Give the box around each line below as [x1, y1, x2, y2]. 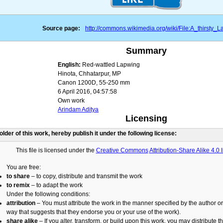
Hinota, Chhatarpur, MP [58, 70, 121, 78]
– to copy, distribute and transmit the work [30, 173, 142, 180]
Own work [58, 97, 85, 105]
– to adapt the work [30, 182, 83, 189]
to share [6, 173, 30, 180]
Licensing [125, 113, 167, 124]
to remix [6, 182, 30, 189]
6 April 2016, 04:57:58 [58, 88, 117, 96]
